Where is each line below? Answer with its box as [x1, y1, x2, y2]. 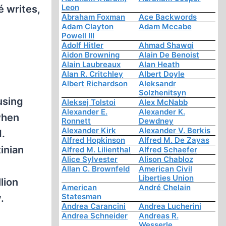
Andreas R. [138, 211, 179, 221]
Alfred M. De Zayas [138, 135, 209, 145]
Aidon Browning [62, 50, 120, 60]
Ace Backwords [138, 12, 197, 22]
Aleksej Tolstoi [62, 97, 116, 107]
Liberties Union [138, 173, 194, 183]
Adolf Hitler [62, 40, 104, 50]
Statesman [62, 192, 102, 202]
